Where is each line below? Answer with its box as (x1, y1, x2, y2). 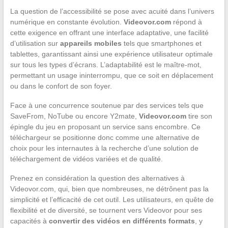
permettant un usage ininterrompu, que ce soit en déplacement (10, 71, 213, 80)
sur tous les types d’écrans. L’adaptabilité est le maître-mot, (10, 61, 202, 69)
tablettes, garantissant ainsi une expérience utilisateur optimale (10, 50, 213, 59)
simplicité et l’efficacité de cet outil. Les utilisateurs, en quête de (10, 195, 214, 204)
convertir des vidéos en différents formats (48, 217, 195, 225)
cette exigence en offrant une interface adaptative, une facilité (10, 28, 209, 37)
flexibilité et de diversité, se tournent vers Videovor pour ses (10, 206, 202, 215)
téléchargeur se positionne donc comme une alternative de (10, 133, 199, 142)
